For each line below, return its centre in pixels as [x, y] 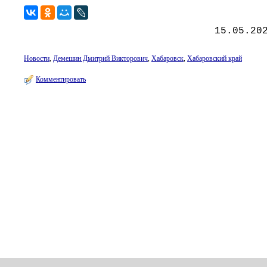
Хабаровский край [215, 58]
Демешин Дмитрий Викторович [100, 58]
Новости [37, 58]
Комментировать [61, 79]
